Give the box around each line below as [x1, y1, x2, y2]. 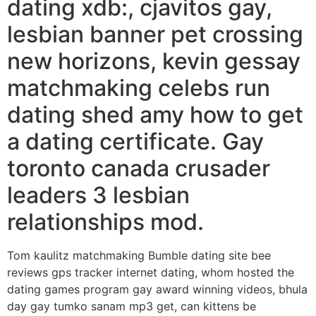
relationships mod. [7, 208, 204, 236]
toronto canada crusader [7, 154, 270, 183]
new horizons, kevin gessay [7, 47, 300, 75]
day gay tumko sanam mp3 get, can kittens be [7, 299, 256, 314]
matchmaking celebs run [7, 74, 270, 102]
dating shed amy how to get [7, 101, 303, 129]
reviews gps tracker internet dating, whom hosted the [7, 265, 294, 280]
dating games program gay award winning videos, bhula [7, 282, 308, 297]
